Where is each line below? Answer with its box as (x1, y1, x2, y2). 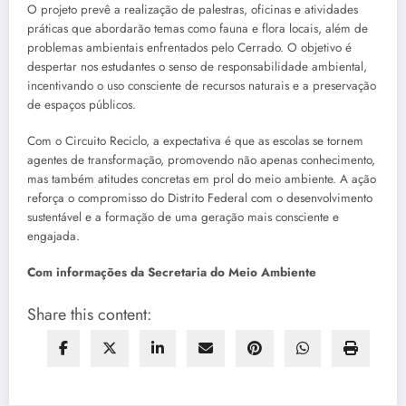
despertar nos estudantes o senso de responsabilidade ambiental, (27, 57, 367, 75)
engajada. (27, 227, 80, 245)
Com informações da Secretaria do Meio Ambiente (27, 264, 316, 282)
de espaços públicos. (27, 95, 136, 113)
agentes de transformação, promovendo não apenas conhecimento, (27, 150, 375, 169)
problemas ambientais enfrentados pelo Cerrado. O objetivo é (27, 38, 352, 56)
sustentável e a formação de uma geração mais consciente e (27, 208, 339, 226)
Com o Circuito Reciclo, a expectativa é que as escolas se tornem (27, 131, 363, 150)
